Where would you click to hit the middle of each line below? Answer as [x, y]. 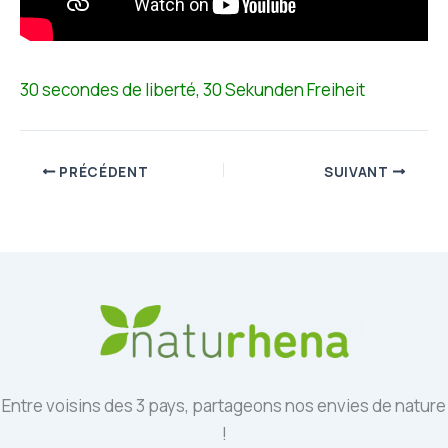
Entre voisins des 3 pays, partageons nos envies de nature [224, 405]
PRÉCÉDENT [102, 171]
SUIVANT [358, 171]
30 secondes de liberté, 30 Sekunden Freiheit [192, 90]
